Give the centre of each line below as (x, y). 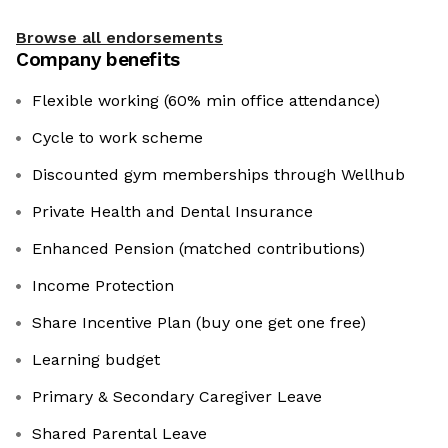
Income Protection (103, 285)
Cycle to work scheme (117, 137)
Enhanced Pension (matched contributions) (198, 248)
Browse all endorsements (119, 37)
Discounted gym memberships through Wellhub (218, 174)
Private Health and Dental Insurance (172, 211)
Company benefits (98, 59)
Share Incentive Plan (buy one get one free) (199, 322)
